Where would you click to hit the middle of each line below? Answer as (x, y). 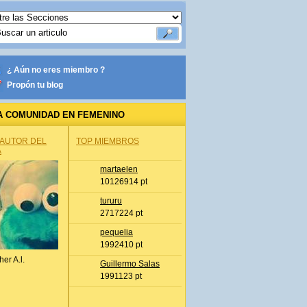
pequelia (116, 232)
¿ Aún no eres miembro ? (56, 70)
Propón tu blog (35, 85)
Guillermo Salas (130, 264)
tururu (111, 201)
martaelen (119, 169)
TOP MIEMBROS (108, 141)
